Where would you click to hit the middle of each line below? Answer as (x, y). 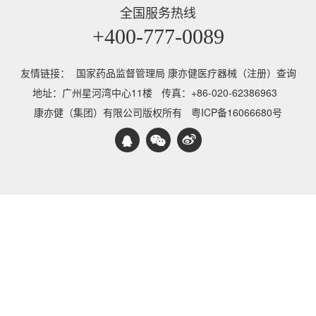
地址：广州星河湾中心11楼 (92, 92)
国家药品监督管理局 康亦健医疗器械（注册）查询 (186, 73)
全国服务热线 (158, 12)
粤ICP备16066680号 (237, 112)
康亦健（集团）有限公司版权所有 (108, 112)
